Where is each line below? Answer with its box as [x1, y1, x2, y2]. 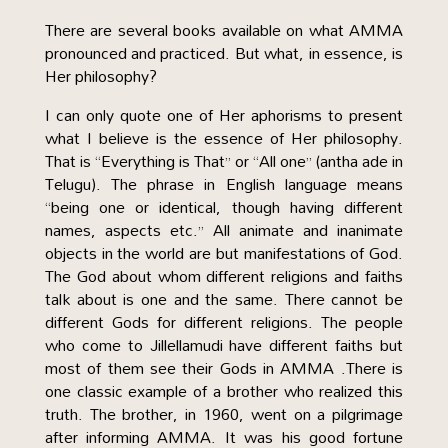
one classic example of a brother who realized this [44, 375, 404, 407]
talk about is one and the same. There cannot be [44, 283, 404, 315]
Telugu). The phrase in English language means [44, 168, 404, 200]
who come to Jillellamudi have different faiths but [44, 329, 404, 361]
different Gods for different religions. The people [44, 306, 404, 338]
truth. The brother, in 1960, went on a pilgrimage [44, 398, 404, 430]
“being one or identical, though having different [44, 191, 404, 223]
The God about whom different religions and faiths [44, 260, 404, 292]
